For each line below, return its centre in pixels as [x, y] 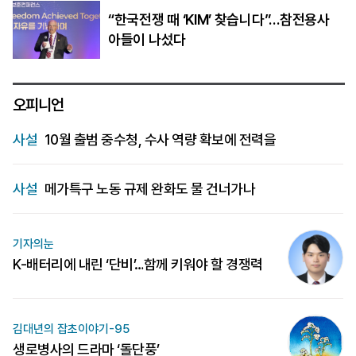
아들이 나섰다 [147, 40]
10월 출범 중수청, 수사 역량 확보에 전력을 [159, 139]
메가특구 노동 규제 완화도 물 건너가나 [148, 188]
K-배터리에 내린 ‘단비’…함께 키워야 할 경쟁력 [138, 265]
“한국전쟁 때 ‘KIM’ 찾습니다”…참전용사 [219, 20]
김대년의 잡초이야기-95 [71, 329]
